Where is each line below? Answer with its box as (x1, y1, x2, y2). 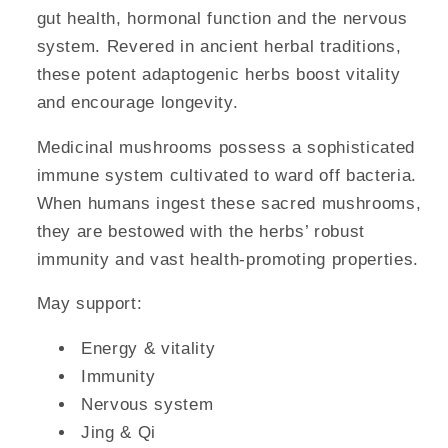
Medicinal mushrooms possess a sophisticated (36, 137, 415, 156)
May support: (36, 294, 143, 313)
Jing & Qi (81, 422, 156, 441)
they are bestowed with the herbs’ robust (36, 221, 365, 240)
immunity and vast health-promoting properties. (36, 249, 419, 268)
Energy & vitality (81, 338, 216, 357)
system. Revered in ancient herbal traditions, (36, 37, 402, 56)
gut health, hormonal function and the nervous (36, 9, 408, 28)
